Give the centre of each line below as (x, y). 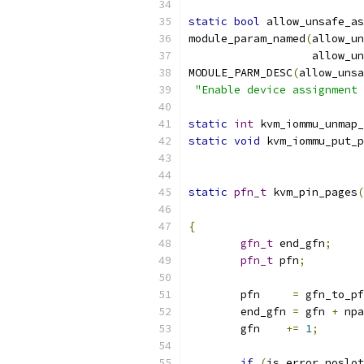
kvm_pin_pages (312, 192)
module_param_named (247, 39)
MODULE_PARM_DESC (240, 73)
